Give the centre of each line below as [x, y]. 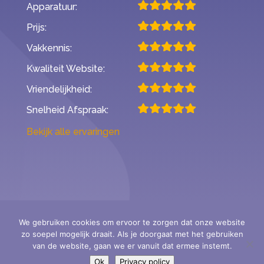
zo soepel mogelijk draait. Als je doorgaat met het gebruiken [132, 234]
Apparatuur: [52, 7]
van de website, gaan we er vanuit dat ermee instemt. [132, 246]
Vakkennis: [49, 48]
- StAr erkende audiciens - [132, 252]
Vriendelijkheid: [59, 90]
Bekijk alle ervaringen [73, 132]
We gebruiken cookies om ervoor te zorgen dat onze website [132, 222]
